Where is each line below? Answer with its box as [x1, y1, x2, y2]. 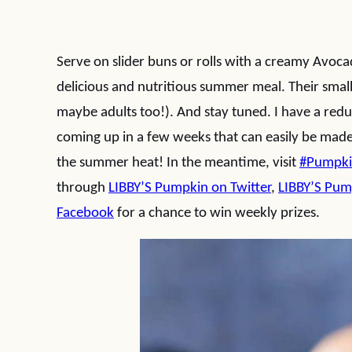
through [57, 181, 108, 196]
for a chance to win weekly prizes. [114, 206, 320, 221]
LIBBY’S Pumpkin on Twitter [108, 181, 271, 196]
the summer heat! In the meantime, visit [57, 156, 299, 170]
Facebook [57, 206, 114, 221]
